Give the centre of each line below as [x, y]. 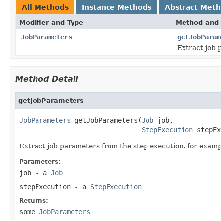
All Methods [45, 7]
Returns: [34, 201]
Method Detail [47, 79]
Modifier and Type [51, 22]
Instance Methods [117, 7]
